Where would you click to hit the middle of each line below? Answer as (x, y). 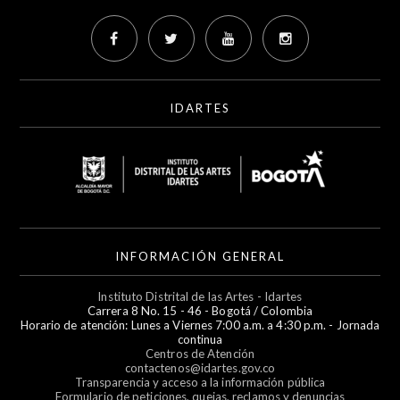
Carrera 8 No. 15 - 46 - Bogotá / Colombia (200, 311)
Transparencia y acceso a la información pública (200, 382)
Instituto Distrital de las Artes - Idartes (200, 296)
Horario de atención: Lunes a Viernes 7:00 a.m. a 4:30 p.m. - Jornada (200, 325)
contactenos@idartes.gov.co (200, 368)
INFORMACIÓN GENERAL (200, 256)
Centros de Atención (200, 354)
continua (200, 339)
